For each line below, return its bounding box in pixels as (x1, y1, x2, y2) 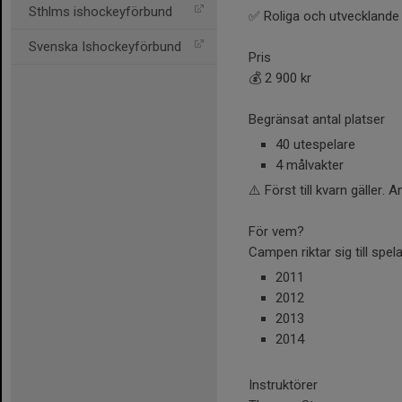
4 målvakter (275, 157, 344, 174)
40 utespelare (275, 136, 355, 153)
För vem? (249, 223, 304, 240)
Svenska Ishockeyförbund (29, 39, 181, 55)
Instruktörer (249, 377, 318, 394)
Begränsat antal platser (249, 111, 385, 128)
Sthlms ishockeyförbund (29, 4, 172, 20)
